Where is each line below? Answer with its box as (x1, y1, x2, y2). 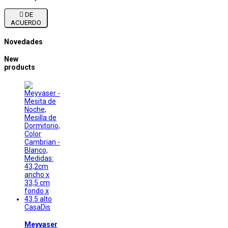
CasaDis (24, 203, 50, 212)
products (4, 63, 35, 72)
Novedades (4, 37, 43, 46)
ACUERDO (11, 19, 42, 27)
